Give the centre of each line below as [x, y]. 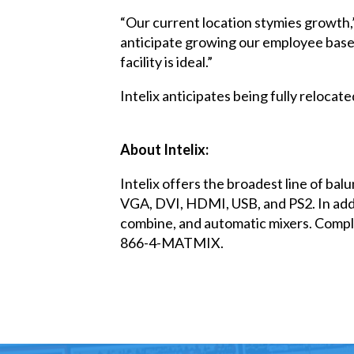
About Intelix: [164, 149]
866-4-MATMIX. [172, 242]
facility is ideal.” [166, 61]
